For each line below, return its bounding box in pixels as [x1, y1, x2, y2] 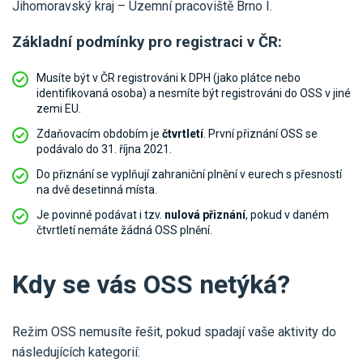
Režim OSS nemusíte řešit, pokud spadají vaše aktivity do [12, 324, 336, 340]
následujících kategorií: [12, 344, 140, 361]
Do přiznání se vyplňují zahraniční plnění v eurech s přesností [36, 168, 342, 181]
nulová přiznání [164, 208, 246, 222]
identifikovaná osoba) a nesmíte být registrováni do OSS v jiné [36, 87, 351, 100]
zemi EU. [36, 102, 81, 116]
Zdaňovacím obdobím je [36, 127, 162, 141]
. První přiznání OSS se [203, 127, 318, 141]
